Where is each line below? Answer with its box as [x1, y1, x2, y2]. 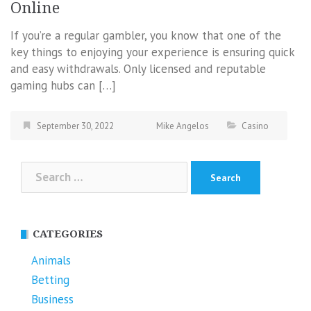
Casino [242, 120, 269, 133]
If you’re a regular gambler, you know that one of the [10, 28, 281, 44]
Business [31, 291, 74, 307]
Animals [31, 252, 71, 268]
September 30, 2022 [37, 120, 114, 133]
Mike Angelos [156, 120, 209, 133]
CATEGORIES [33, 227, 103, 240]
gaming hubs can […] [10, 78, 116, 94]
